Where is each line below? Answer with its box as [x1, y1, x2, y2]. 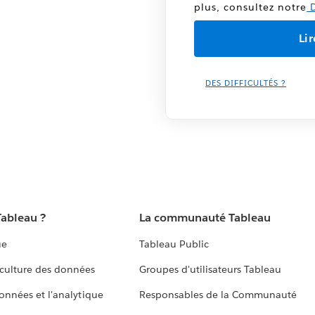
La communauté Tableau [139, 210, 271, 226]
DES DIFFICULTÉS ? [205, 77, 287, 89]
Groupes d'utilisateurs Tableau [139, 263, 282, 276]
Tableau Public [139, 238, 209, 251]
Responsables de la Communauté [139, 288, 297, 302]
